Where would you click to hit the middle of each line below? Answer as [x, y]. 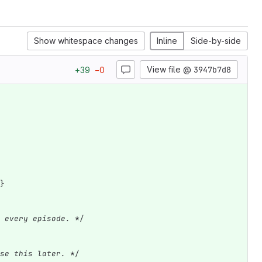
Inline [167, 41]
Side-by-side [216, 41]
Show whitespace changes [86, 41]
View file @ [170, 69]
